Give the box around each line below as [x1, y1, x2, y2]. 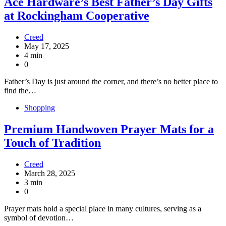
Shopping [24, 103, 55, 112]
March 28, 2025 [24, 168, 75, 178]
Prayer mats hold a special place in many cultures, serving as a [4, 204, 201, 213]
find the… [4, 86, 36, 95]
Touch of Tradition [4, 136, 101, 149]
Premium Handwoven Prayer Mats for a [4, 122, 214, 136]
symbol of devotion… [4, 213, 74, 222]
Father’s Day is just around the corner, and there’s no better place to [4, 77, 218, 86]
